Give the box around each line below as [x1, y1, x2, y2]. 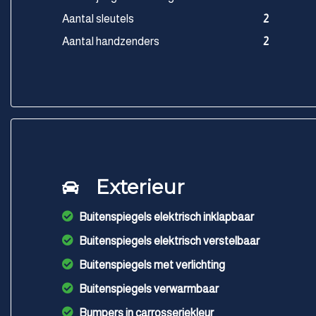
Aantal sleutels [62, 13, 134, 25]
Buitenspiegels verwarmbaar [79, 283, 219, 295]
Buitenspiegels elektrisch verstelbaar [79, 235, 260, 247]
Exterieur [96, 175, 185, 199]
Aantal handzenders [62, 35, 159, 47]
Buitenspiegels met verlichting [79, 259, 225, 271]
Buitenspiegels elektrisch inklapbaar [79, 211, 254, 223]
